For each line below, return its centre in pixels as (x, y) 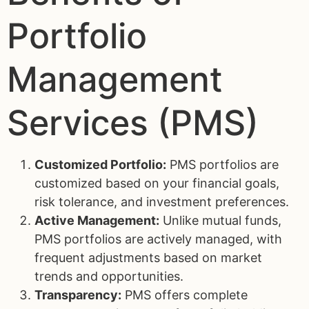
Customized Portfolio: (100, 164)
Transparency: (78, 295)
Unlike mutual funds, (220, 220)
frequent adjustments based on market (148, 257)
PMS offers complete (185, 295)
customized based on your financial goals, (157, 183)
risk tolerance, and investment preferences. (162, 201)
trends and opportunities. (109, 276)
